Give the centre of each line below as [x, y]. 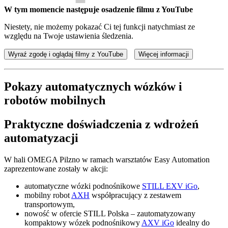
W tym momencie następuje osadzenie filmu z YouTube [98, 9]
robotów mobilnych [55, 100]
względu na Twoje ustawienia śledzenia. [69, 36]
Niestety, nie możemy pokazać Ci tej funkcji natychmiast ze [99, 26]
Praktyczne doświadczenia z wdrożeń [101, 124]
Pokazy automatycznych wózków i [93, 86]
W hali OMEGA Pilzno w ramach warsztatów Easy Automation [107, 159]
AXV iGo [158, 222]
